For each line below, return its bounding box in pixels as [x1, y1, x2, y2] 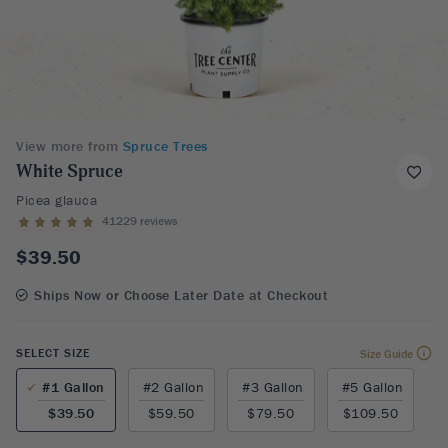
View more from [16, 137, 118, 155]
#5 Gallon [341, 377, 403, 396]
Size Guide [360, 345, 413, 361]
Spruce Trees [122, 137, 208, 155]
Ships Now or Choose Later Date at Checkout [34, 285, 328, 304]
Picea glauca [16, 191, 97, 209]
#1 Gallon [42, 377, 105, 396]
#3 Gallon [242, 377, 304, 396]
